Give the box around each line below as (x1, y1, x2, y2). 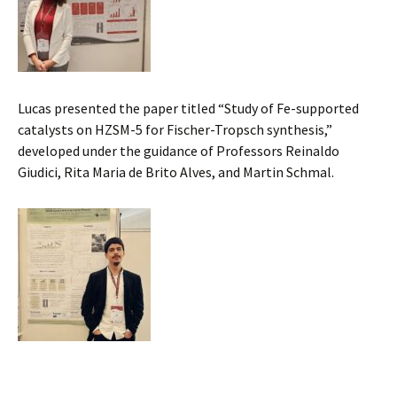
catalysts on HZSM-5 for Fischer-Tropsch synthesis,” (18, 121, 332, 139)
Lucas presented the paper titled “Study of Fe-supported (18, 99, 359, 118)
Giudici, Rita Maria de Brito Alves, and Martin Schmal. (18, 163, 334, 182)
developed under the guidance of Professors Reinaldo (18, 142, 339, 160)
